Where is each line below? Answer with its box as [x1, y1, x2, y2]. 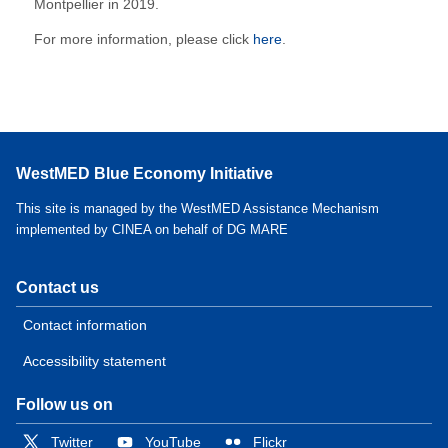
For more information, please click [33, 30, 253, 47]
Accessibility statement [23, 352, 166, 369]
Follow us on [16, 395, 113, 413]
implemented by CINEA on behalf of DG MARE [16, 222, 288, 238]
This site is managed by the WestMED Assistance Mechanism [16, 201, 379, 217]
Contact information [23, 316, 147, 333]
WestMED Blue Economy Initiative [16, 165, 273, 183]
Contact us [16, 278, 99, 296]
